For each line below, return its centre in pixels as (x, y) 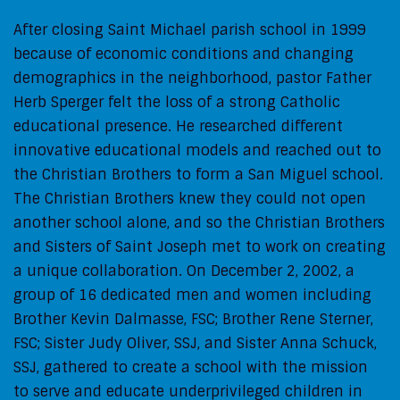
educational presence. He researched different (178, 126)
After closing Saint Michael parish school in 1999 (190, 29)
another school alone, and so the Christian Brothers (199, 222)
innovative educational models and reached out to (197, 150)
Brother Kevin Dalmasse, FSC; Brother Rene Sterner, (193, 319)
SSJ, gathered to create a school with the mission (191, 367)
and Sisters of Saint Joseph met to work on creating (200, 246)
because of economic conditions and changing (183, 54)
